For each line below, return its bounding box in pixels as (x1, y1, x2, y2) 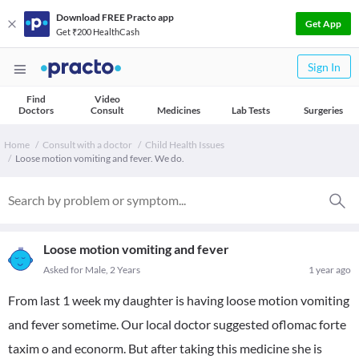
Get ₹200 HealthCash (56, 26, 139, 37)
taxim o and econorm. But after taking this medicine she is (8, 341, 322, 356)
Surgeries (303, 104, 343, 116)
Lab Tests (232, 104, 270, 116)
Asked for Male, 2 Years (43, 264, 140, 276)
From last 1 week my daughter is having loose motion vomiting (8, 292, 349, 308)
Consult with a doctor (42, 139, 132, 151)
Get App (305, 18, 341, 30)
